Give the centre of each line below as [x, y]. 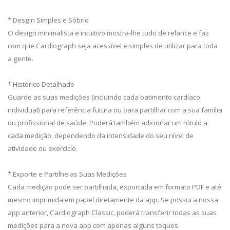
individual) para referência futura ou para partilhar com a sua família [115, 110]
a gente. [21, 58]
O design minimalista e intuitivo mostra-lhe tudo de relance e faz [108, 33]
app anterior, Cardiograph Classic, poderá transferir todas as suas [112, 212]
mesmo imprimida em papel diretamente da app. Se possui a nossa [113, 199]
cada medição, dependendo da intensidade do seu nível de [101, 135]
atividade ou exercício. [43, 148]
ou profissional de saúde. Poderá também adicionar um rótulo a [108, 122]
